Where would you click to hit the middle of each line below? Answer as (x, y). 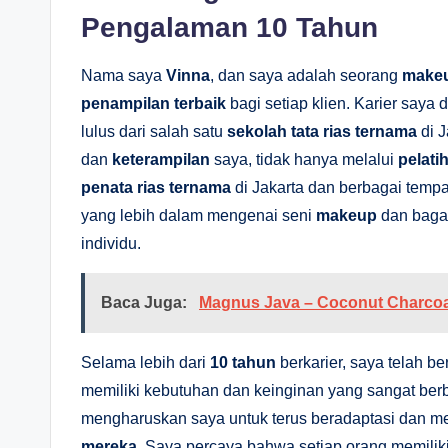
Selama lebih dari (145, 362)
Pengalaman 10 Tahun (229, 27)
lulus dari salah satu (154, 131)
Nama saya (123, 75)
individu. (111, 243)
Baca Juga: (146, 302)
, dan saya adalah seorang (306, 75)
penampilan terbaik (153, 103)
